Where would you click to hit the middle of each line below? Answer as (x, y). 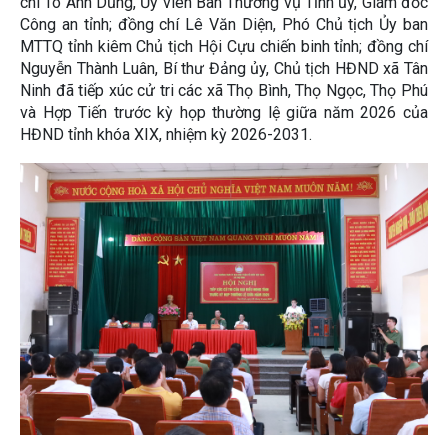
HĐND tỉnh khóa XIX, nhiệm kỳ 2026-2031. (166, 135)
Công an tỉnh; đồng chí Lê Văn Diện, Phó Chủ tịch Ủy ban (224, 25)
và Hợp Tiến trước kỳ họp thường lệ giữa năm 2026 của (224, 113)
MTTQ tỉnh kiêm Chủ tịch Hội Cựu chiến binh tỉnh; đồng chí (224, 47)
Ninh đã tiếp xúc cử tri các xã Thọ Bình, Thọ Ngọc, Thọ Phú (224, 91)
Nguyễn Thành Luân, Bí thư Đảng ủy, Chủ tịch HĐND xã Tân (224, 69)
